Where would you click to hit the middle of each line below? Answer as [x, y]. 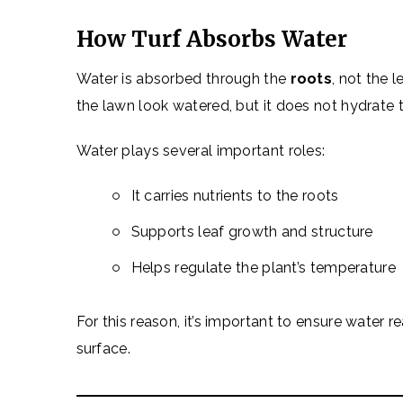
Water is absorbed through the [183, 79]
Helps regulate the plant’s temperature [263, 268]
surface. [103, 349]
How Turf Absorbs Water [211, 39]
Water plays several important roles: [201, 151]
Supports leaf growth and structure [252, 232]
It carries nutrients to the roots [235, 196]
